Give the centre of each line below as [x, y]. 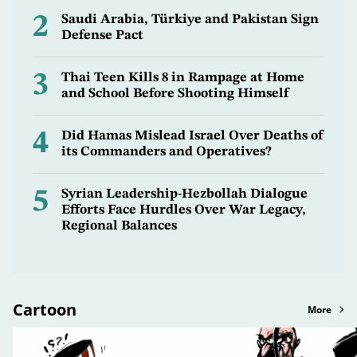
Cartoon [45, 309]
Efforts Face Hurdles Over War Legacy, [184, 210]
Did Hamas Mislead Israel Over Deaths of [192, 135]
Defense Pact [102, 35]
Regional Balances [119, 226]
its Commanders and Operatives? [167, 151]
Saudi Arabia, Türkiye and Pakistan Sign [190, 19]
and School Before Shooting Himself [175, 93]
